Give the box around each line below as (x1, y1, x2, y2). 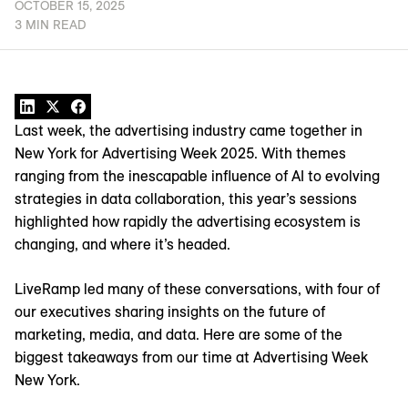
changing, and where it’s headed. (15, 235, 230, 254)
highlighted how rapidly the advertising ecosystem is (15, 212, 361, 231)
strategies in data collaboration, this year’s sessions (15, 189, 357, 209)
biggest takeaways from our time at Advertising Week (15, 348, 368, 367)
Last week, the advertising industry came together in (15, 121, 362, 140)
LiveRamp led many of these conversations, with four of (15, 280, 380, 299)
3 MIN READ (15, 16, 86, 34)
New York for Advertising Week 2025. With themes (15, 144, 346, 163)
